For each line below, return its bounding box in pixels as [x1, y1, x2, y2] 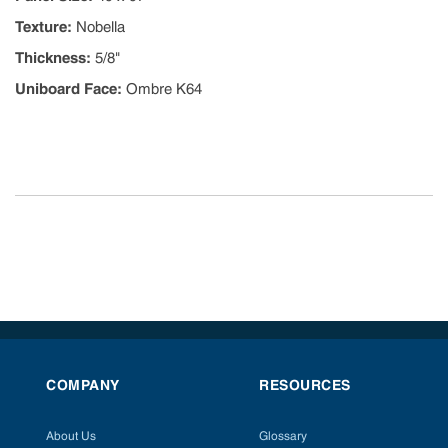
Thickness [15, 49, 86, 67]
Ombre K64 [126, 80, 202, 98]
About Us [46, 429, 96, 443]
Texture [15, 18, 67, 36]
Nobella [76, 18, 125, 36]
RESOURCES [259, 377, 351, 393]
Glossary [259, 429, 307, 443]
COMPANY [46, 377, 120, 393]
